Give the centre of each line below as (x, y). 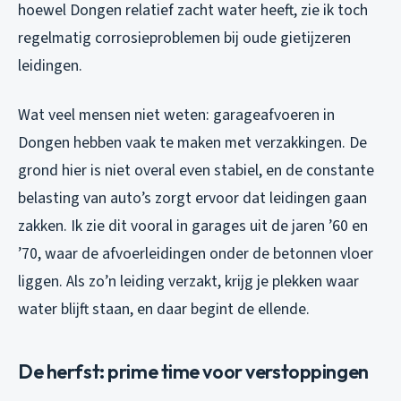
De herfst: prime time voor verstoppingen (193, 371)
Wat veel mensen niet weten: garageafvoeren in (176, 115)
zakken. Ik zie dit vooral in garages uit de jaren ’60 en (193, 226)
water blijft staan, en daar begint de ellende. (164, 309)
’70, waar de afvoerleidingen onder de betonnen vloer (196, 253)
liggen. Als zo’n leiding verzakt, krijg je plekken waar (188, 281)
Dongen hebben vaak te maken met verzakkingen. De (192, 142)
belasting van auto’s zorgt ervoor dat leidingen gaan (192, 198)
